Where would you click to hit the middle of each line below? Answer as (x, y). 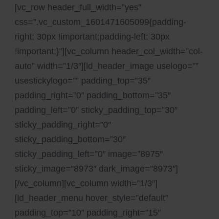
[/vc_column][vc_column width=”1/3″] (86, 183)
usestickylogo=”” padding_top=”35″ (83, 81)
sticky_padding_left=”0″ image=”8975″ (89, 154)
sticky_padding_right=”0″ (63, 125)
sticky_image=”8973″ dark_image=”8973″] (96, 169)
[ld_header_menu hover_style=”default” (91, 198)
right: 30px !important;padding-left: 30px (92, 37)
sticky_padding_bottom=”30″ (70, 139)
